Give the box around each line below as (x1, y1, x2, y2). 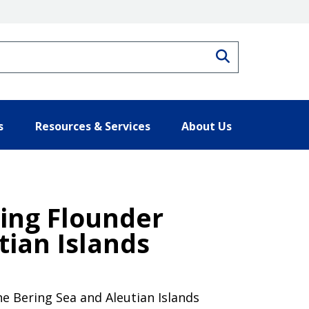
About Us (181, 118, 232, 134)
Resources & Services (34, 118, 150, 134)
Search (229, 49, 275, 60)
